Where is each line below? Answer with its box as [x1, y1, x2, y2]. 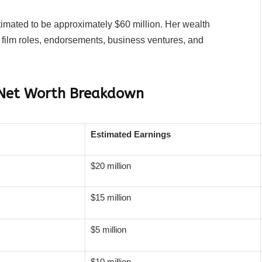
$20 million [91, 160, 131, 171]
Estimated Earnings [91, 129, 171, 139]
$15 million [91, 192, 131, 202]
